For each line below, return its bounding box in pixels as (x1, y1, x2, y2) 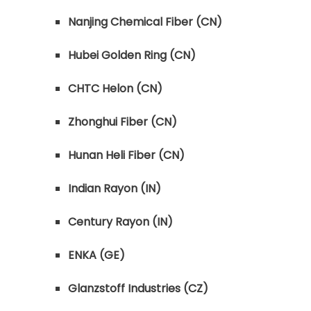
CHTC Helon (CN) (68, 81, 162, 96)
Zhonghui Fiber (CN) (68, 114, 177, 130)
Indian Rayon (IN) (68, 180, 161, 196)
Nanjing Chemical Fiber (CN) (68, 14, 222, 30)
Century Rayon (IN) (68, 214, 173, 230)
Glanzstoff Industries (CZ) (68, 280, 208, 296)
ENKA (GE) (68, 247, 125, 263)
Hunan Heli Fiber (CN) (68, 147, 185, 163)
